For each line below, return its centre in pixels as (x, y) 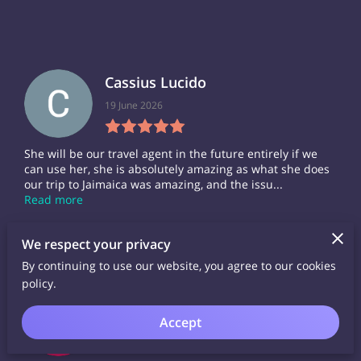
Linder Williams (158, 301)
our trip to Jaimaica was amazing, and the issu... (154, 184)
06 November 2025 (148, 324)
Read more (54, 199)
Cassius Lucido (156, 83)
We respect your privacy (97, 244)
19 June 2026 (134, 105)
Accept (180, 322)
